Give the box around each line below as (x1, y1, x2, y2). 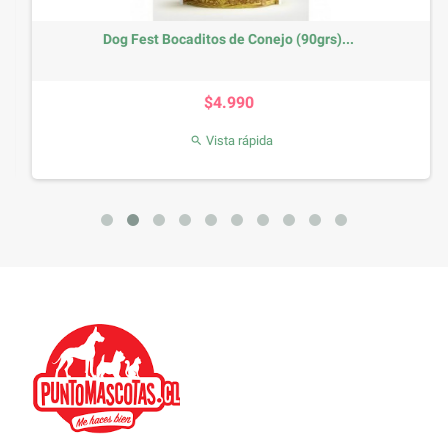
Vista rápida (195, 133, 266, 148)
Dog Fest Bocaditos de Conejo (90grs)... (96, 31, 347, 47)
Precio (223, 80, 267, 99)
